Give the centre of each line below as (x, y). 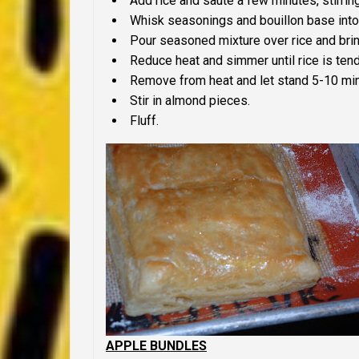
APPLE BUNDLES (156, 346)
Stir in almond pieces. (190, 101)
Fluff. (144, 121)
